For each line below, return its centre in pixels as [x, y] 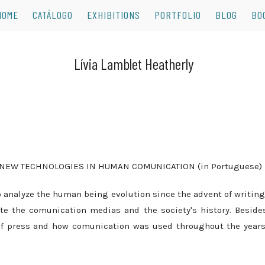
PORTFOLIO [177, 15]
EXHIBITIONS [113, 15]
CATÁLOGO [52, 15]
